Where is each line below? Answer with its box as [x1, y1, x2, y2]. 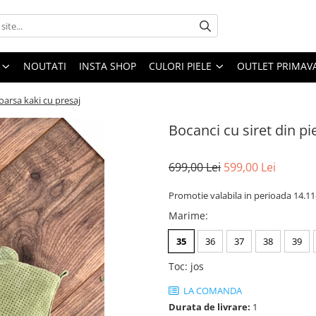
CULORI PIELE [149, 59, 212, 73]
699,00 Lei [169, 159, 221, 175]
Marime [169, 208, 205, 222]
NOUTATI [23, 59, 66, 73]
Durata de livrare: [169, 300, 250, 313]
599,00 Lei [224, 159, 276, 175]
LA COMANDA [181, 284, 242, 297]
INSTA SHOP [79, 59, 136, 73]
